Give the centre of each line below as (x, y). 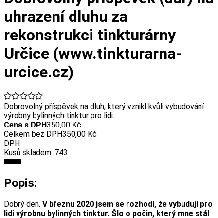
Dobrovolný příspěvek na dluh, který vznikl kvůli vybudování (104, 106)
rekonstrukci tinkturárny (90, 35)
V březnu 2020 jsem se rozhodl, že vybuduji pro (127, 204)
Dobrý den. (23, 204)
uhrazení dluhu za (66, 17)
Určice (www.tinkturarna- (93, 54)
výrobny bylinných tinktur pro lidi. (59, 115)
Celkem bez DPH (33, 134)
